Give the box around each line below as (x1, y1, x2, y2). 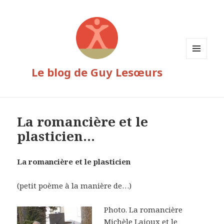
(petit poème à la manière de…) (17, 180, 132, 191)
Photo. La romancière (104, 204, 183, 215)
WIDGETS (186, 75, 215, 84)
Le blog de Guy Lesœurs (31, 64, 162, 80)
